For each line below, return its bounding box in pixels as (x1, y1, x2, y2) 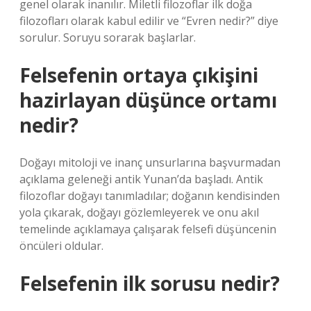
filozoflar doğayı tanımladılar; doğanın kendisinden (19, 188, 280, 203)
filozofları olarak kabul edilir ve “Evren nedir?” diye (19, 13, 278, 28)
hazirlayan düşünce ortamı (19, 87, 277, 113)
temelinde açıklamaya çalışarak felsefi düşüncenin (19, 221, 276, 237)
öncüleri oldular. (19, 238, 103, 253)
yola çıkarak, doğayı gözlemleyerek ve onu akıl (19, 205, 259, 220)
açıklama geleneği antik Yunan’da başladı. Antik (19, 171, 263, 187)
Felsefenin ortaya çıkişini (19, 62, 258, 88)
